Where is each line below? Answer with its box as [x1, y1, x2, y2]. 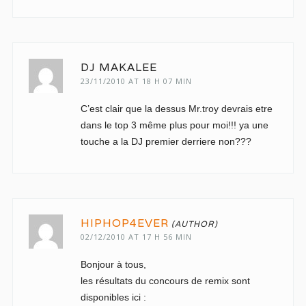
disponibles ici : [80, 292, 146, 303]
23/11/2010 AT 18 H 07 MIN [80, 76, 192, 86]
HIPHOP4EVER [80, 216, 169, 230]
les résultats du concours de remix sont [80, 275, 250, 286]
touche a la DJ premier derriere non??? [80, 136, 251, 147]
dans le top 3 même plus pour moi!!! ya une [80, 120, 268, 130]
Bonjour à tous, [80, 259, 146, 270]
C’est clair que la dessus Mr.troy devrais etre [80, 103, 273, 114]
